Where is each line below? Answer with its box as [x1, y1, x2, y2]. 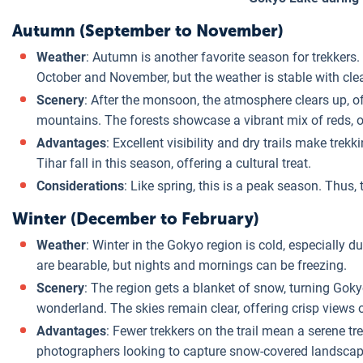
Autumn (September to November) [12, 21, 284, 41]
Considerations [36, 178, 124, 194]
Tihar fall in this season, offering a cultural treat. [36, 156, 311, 171]
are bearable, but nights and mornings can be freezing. [36, 258, 347, 273]
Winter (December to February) [12, 209, 259, 228]
